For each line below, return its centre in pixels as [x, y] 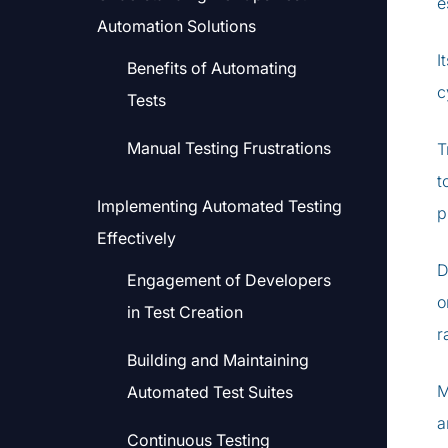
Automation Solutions [176, 26]
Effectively [136, 238]
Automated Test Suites [210, 392]
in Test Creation [185, 312]
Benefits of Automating [212, 68]
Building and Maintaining [218, 360]
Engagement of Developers [229, 280]
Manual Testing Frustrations [229, 148]
